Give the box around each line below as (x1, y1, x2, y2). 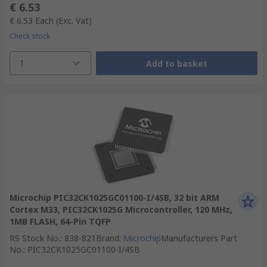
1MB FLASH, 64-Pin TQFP (10, 216, 111, 227)
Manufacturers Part (161, 232, 237, 244)
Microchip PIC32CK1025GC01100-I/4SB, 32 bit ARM (10, 192, 219, 203)
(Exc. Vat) (56, 15, 92, 26)
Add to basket (145, 57, 207, 69)
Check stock (10, 31, 50, 41)
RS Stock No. (10, 232, 60, 244)
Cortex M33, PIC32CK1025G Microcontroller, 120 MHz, (10, 204, 232, 215)
